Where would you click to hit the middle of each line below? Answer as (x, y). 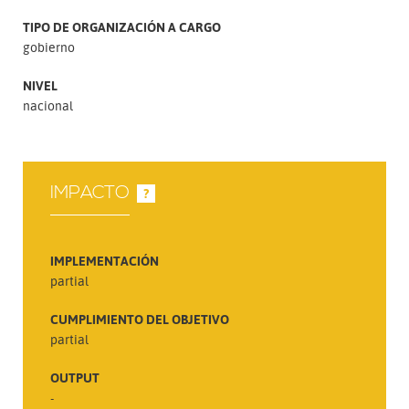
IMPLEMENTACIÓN (105, 260)
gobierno (49, 47)
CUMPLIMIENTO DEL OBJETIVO (140, 319)
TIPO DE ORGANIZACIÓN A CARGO (122, 27)
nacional (48, 105)
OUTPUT (75, 377)
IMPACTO (90, 193)
